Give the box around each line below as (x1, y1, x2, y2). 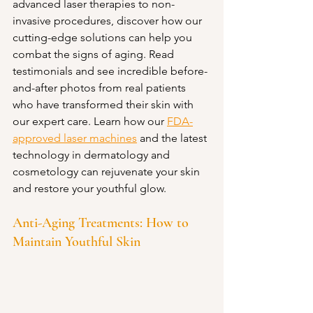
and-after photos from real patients (13, 81, 189, 94)
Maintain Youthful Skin (13, 233, 140, 250)
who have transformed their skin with (13, 98, 196, 111)
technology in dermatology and (13, 148, 173, 161)
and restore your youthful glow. (13, 182, 166, 195)
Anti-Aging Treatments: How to (13, 214, 192, 231)
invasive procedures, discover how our (13, 14, 205, 27)
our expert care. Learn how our (13, 115, 167, 128)
